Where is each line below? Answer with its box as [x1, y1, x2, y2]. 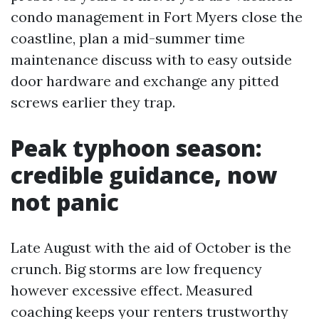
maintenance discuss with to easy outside [11, 51, 292, 68]
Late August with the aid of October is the [11, 239, 291, 256]
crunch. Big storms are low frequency [11, 260, 262, 278]
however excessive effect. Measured [11, 281, 253, 299]
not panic [11, 187, 119, 217]
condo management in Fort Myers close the [11, 8, 303, 26]
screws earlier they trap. [11, 93, 175, 111]
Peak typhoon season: [11, 132, 262, 163]
